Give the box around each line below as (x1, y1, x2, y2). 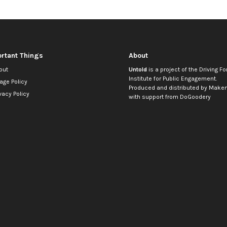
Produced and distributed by (128, 84, 209, 92)
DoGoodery (179, 93, 211, 101)
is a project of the (146, 66, 199, 73)
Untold (128, 66, 147, 73)
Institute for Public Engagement (128, 75, 216, 83)
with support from (128, 93, 180, 101)
